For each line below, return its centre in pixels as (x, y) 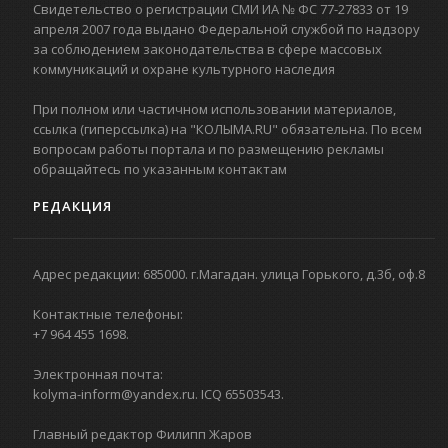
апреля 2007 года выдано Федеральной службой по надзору (227, 28)
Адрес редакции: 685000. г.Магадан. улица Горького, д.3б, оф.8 (229, 273)
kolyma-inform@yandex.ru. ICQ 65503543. (159, 393)
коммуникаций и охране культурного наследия (184, 68)
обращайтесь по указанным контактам (160, 168)
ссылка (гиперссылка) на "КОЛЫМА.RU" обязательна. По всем (228, 128)
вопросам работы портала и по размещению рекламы (209, 148)
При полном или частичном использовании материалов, (215, 108)
